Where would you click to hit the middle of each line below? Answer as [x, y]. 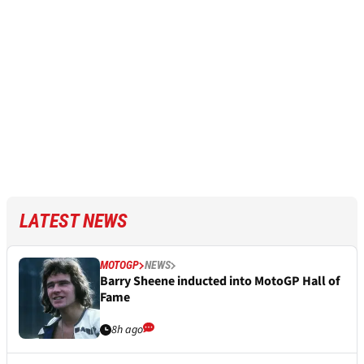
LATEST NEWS [74, 221]
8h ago [127, 330]
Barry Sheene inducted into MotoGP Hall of [220, 282]
